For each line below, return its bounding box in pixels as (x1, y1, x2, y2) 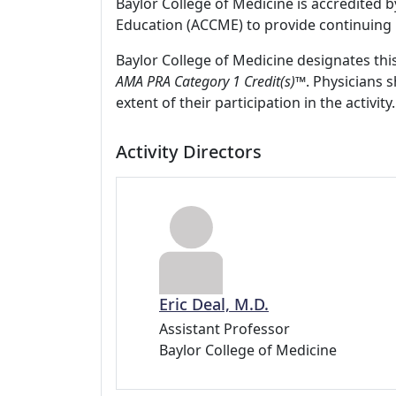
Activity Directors (116, 140, 262, 164)
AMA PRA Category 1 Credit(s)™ (116, 72, 306, 91)
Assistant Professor (159, 319, 290, 339)
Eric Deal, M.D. (159, 293, 269, 315)
